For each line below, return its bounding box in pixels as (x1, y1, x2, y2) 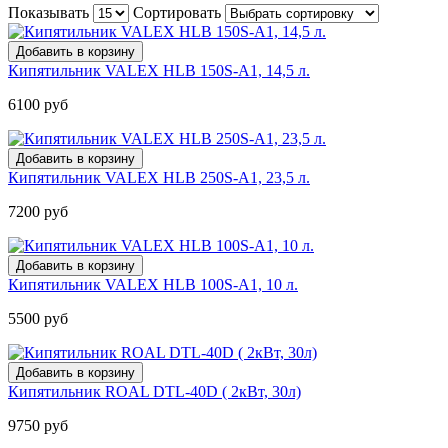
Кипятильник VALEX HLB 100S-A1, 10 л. (8, 275, 298, 293)
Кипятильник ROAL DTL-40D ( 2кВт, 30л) (8, 382, 301, 400)
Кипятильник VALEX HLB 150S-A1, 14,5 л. (8, 61, 310, 79)
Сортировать (133, 3, 221, 21)
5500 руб (8, 309, 68, 327)
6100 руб (8, 95, 68, 113)
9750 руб (8, 416, 68, 434)
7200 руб (8, 202, 68, 220)
